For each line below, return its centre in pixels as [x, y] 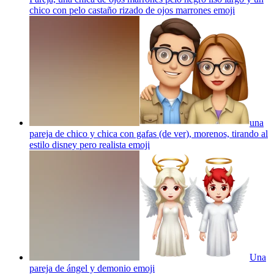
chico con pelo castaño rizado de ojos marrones [121, 10]
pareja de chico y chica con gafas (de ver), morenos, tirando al [149, 133]
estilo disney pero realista [78, 144]
